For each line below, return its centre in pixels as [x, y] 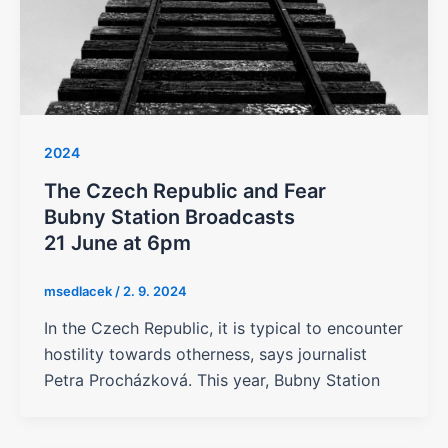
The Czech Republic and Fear [184, 190]
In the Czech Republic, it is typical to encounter [223, 328]
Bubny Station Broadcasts [169, 216]
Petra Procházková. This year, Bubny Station [211, 380]
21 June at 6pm [117, 242]
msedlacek [79, 290]
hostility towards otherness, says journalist [205, 354]
